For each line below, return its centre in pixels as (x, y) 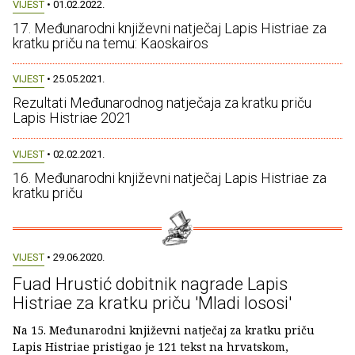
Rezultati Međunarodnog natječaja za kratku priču (162, 103)
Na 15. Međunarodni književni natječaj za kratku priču (164, 330)
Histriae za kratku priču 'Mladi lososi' (152, 303)
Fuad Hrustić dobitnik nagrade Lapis (150, 284)
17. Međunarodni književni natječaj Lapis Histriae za (170, 28)
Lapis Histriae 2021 (73, 118)
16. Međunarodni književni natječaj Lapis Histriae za (170, 177)
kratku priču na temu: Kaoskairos (111, 43)
